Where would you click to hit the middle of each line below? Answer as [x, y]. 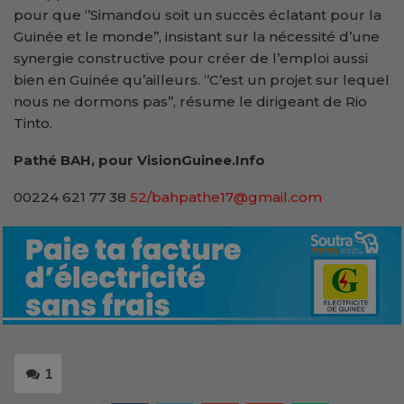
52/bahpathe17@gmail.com [226, 197]
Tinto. [33, 123]
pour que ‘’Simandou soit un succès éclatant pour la [197, 14]
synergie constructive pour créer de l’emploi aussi [191, 58]
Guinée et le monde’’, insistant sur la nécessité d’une [197, 36]
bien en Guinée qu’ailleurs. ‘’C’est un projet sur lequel [202, 79]
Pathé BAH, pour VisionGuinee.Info [139, 160]
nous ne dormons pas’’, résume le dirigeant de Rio [190, 101]
